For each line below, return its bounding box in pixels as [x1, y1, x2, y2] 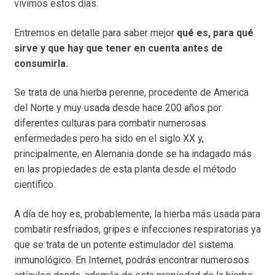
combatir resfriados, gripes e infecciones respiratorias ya [14, 223, 261, 235]
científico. [14, 179, 55, 191]
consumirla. [14, 57, 68, 69]
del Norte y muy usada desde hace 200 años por [14, 102, 222, 114]
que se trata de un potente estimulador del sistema [14, 238, 233, 250]
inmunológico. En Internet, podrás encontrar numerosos [14, 254, 249, 266]
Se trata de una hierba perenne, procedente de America [14, 87, 249, 99]
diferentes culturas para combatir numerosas [14, 117, 206, 130]
